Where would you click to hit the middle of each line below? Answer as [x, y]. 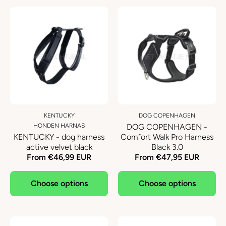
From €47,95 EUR [167, 157]
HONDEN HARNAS [59, 126]
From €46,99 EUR [59, 157]
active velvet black [59, 147]
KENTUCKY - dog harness [59, 137]
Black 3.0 [167, 147]
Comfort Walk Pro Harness [167, 137]
